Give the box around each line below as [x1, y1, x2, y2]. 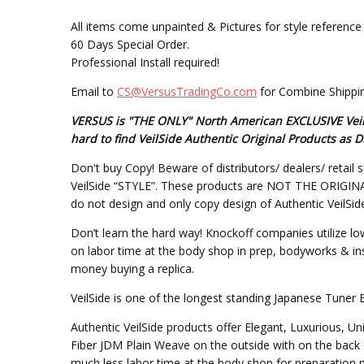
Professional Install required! [70, 54, 219, 71]
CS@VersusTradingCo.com [116, 84, 257, 100]
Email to [70, 84, 117, 100]
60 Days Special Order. [70, 37, 189, 53]
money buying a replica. [70, 261, 194, 277]
